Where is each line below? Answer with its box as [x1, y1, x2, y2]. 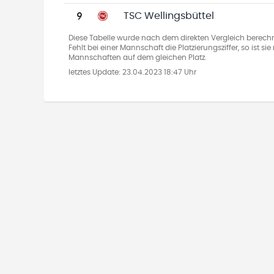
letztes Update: [68, 68, 122, 76]
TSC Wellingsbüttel [124, 11, 214, 21]
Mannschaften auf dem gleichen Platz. [68, 54, 207, 61]
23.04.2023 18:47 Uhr [122, 68, 196, 76]
